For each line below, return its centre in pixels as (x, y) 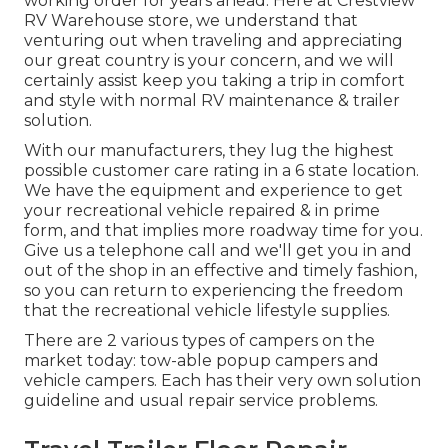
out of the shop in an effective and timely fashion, (220, 271)
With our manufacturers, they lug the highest (209, 151)
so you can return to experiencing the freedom (213, 291)
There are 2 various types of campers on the (199, 341)
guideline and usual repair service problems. (201, 401)
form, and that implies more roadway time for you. (223, 231)
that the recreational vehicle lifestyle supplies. (207, 311)
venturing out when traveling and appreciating (213, 41)
